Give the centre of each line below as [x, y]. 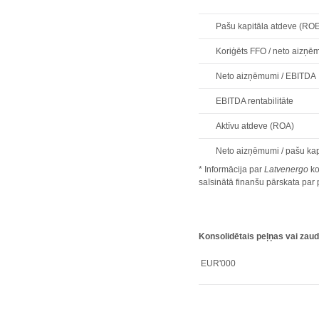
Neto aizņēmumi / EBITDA [266, 76]
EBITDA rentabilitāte [255, 101]
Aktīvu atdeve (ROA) [255, 126]
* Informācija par [232, 169]
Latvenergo [287, 169]
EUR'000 [218, 263]
